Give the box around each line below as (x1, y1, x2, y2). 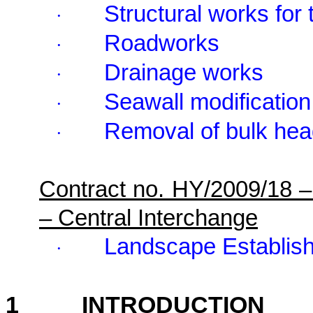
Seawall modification (104, 89, 311, 115)
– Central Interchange (39, 205, 258, 231)
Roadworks (104, 31, 219, 57)
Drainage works (104, 60, 263, 86)
